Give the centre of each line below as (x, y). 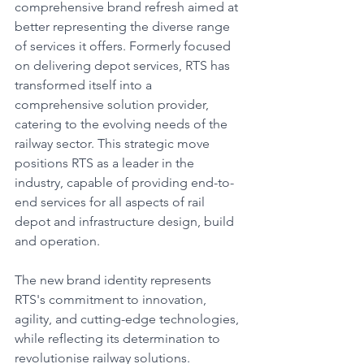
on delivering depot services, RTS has (124, 65)
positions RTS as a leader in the (106, 163)
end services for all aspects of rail (111, 202)
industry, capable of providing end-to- (124, 182)
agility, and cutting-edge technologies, (128, 319)
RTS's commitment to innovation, (112, 299)
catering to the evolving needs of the (123, 124)
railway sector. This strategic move (114, 143)
